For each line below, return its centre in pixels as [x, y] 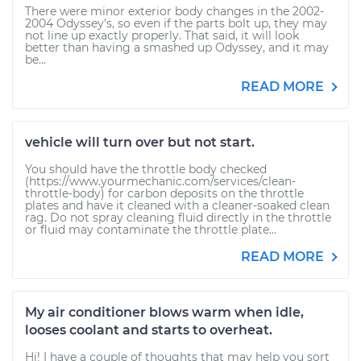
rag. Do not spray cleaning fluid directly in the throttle [178, 218]
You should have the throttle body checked [146, 169]
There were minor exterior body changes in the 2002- [174, 11]
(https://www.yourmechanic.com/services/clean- [160, 181]
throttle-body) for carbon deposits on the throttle [164, 193]
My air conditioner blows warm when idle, [164, 312]
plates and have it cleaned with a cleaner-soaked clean [177, 205]
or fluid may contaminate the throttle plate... [151, 230]
